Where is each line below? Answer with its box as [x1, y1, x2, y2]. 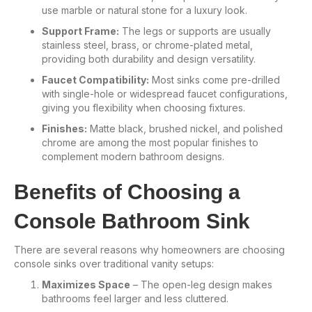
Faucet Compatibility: [42, 73, 149, 86]
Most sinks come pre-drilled [149, 73, 280, 86]
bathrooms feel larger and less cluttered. [42, 292, 228, 304]
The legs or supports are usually [119, 24, 271, 37]
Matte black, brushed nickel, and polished [87, 122, 283, 134]
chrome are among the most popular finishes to [42, 136, 258, 148]
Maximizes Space [42, 278, 130, 290]
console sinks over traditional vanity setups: [14, 257, 214, 270]
